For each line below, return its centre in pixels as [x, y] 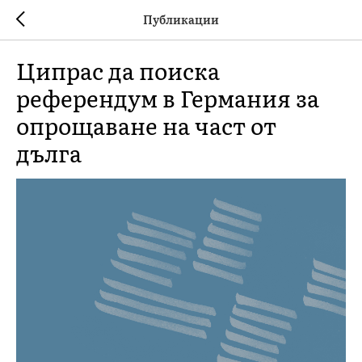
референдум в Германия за [168, 98]
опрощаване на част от [146, 125]
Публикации [181, 19]
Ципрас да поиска [118, 70]
